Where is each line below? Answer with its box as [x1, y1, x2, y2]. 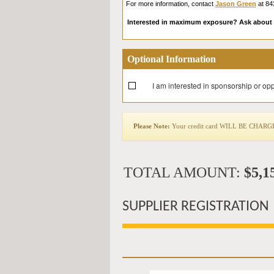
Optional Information [127, 54, 216, 64]
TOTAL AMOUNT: [123, 165, 244, 180]
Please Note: [133, 122, 170, 130]
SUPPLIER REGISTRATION [122, 199, 269, 214]
